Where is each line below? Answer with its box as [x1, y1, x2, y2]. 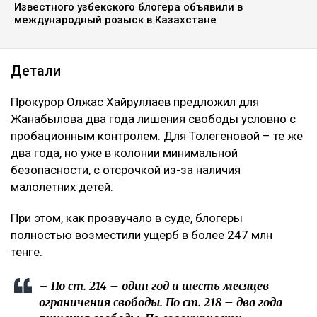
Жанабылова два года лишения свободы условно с [11, 111, 296, 126]
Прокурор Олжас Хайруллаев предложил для [11, 94, 259, 109]
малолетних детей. [11, 179, 113, 194]
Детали [11, 62, 61, 79]
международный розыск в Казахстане [14, 13, 217, 26]
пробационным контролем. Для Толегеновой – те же [11, 128, 303, 143]
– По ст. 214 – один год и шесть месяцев [39, 278, 269, 293]
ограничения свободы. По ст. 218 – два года [39, 294, 282, 309]
